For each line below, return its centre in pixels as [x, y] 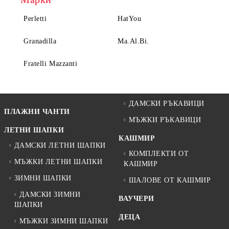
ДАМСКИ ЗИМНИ [50, 195]
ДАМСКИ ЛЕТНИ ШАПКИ [60, 146]
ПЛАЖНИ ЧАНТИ [37, 112]
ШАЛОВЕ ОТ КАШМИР [170, 180]
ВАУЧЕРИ [136, 199]
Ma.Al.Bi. [134, 41]
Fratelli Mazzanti [51, 64]
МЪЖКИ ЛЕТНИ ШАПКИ [58, 162]
